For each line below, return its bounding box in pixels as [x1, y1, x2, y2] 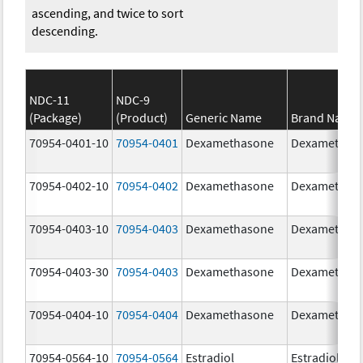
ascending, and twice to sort [32, 4, 184, 21]
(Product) [116, 109, 169, 126]
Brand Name [291, 109, 359, 126]
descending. [32, 22, 99, 39]
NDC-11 [29, 91, 70, 108]
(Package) [29, 109, 83, 126]
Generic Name [186, 109, 263, 126]
